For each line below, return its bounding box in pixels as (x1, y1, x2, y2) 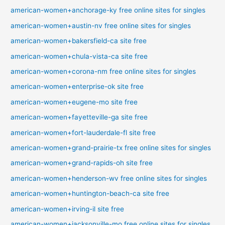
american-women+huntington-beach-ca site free (11, 189, 170, 198)
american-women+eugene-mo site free (11, 97, 138, 106)
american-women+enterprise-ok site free (11, 82, 144, 91)
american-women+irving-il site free (11, 204, 125, 213)
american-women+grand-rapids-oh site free (11, 159, 153, 167)
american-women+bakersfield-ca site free (11, 37, 147, 45)
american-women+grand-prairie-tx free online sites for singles (11, 144, 211, 152)
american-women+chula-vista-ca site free (11, 52, 148, 60)
